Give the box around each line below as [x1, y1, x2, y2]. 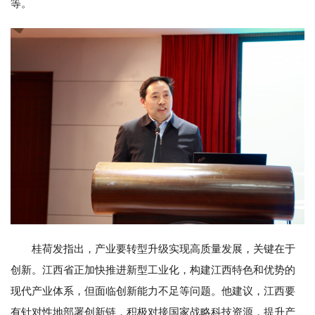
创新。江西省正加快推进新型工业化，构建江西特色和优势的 [11, 264, 295, 276]
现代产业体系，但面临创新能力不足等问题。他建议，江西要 [11, 285, 295, 297]
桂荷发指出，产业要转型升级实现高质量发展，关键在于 [32, 243, 295, 255]
